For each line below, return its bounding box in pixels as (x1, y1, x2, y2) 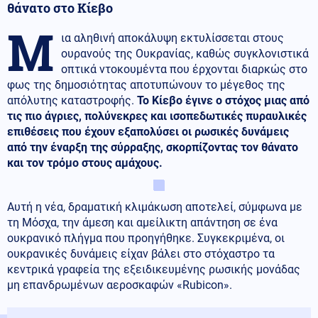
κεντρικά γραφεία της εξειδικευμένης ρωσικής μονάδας (7, 262, 300, 276)
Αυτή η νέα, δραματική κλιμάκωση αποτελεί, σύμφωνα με (7, 199, 302, 214)
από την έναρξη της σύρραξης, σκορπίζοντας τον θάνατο (7, 140, 298, 154)
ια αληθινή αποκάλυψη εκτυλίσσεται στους (61, 31, 284, 45)
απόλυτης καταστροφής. (7, 93, 137, 107)
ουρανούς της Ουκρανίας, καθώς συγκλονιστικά (61, 46, 309, 60)
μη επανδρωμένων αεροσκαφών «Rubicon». (7, 278, 232, 292)
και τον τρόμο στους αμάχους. (7, 155, 163, 170)
